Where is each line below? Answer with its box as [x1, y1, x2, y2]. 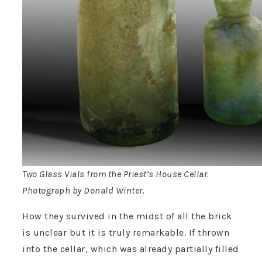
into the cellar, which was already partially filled [22, 243, 239, 255]
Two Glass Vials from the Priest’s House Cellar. [22, 168, 209, 180]
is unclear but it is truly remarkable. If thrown [22, 227, 229, 239]
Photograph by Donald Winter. [22, 185, 144, 196]
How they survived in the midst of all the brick [22, 211, 232, 222]
